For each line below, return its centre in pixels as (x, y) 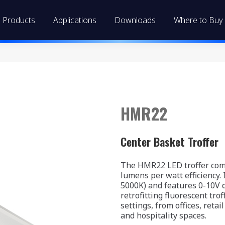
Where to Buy (198, 20)
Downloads (135, 20)
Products (19, 20)
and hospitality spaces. (163, 215)
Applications (75, 20)
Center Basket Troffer (170, 141)
